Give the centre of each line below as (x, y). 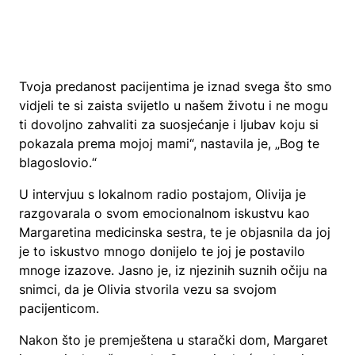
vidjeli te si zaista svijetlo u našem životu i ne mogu (174, 105)
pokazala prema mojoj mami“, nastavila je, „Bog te (169, 143)
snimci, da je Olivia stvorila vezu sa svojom (148, 289)
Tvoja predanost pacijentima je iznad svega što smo (176, 86)
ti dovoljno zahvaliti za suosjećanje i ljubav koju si (169, 124)
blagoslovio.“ (58, 162)
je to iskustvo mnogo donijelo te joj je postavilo (162, 251)
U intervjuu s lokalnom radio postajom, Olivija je (162, 194)
